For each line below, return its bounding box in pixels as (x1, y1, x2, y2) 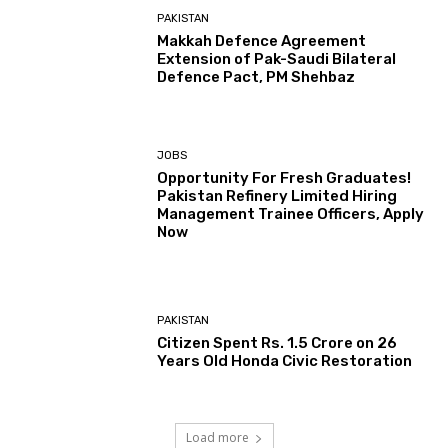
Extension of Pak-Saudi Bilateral (157, 49, 397, 68)
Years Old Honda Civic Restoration (157, 351, 413, 370)
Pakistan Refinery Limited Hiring (157, 187, 398, 206)
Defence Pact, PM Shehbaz (157, 67, 356, 86)
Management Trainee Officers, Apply (157, 205, 425, 224)
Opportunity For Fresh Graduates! (157, 169, 412, 188)
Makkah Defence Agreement (157, 31, 367, 50)
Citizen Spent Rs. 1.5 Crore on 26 (157, 333, 398, 352)
